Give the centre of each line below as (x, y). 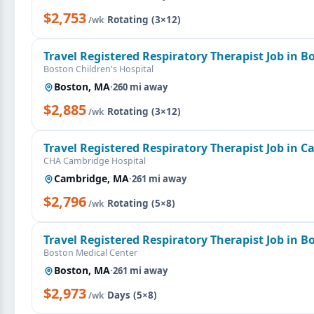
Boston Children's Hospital (98, 69)
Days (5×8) (132, 295)
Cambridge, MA (91, 178)
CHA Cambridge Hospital (95, 161)
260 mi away (140, 87)
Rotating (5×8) (141, 203)
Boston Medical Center (90, 253)
